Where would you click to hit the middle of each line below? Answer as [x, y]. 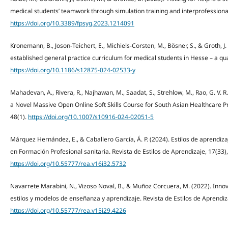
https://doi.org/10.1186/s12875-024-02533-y [73, 70]
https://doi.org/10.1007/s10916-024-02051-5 [91, 117]
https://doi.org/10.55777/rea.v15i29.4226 [68, 211]
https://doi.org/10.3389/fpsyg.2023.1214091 [72, 23]
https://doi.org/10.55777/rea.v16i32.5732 [68, 164]
